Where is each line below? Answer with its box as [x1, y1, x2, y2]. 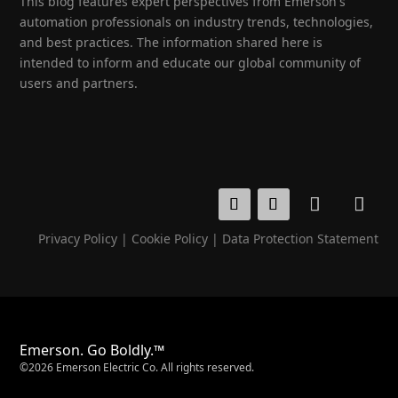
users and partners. [20, 75, 139, 92]
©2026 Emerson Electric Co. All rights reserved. [20, 360, 255, 376]
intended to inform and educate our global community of [20, 54, 362, 71]
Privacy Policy [37, 230, 117, 247]
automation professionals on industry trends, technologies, [20, 13, 374, 30]
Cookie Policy [131, 230, 208, 247]
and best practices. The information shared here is [20, 34, 323, 51]
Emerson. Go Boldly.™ [20, 340, 165, 361]
